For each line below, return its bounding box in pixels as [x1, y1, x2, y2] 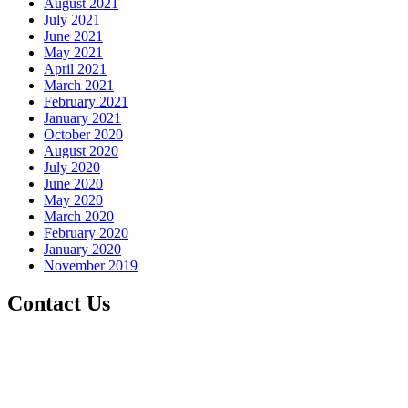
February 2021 [44, 93, 128, 109]
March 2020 [44, 208, 114, 224]
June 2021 [44, 27, 103, 44]
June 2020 [44, 175, 103, 191]
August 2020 [44, 142, 118, 158]
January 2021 [44, 109, 121, 126]
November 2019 [44, 257, 138, 273]
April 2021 [44, 60, 107, 76]
